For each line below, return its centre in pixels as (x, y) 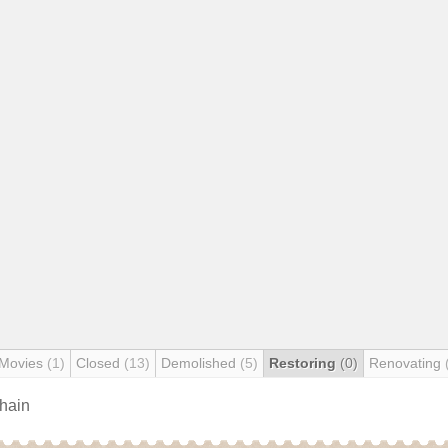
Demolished (200, 363)
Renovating (407, 363)
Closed (100, 363)
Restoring (304, 363)
